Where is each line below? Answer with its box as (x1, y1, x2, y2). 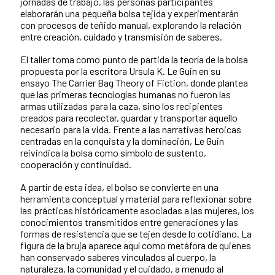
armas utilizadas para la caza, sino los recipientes (20, 100, 223, 112)
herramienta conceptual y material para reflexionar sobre (20, 193, 252, 205)
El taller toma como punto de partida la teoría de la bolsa (20, 53, 248, 66)
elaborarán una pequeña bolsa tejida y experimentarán (20, 7, 239, 20)
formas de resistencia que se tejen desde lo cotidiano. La (20, 228, 252, 240)
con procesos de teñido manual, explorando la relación (20, 19, 241, 31)
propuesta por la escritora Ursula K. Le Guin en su (20, 65, 220, 77)
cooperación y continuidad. (20, 158, 133, 171)
